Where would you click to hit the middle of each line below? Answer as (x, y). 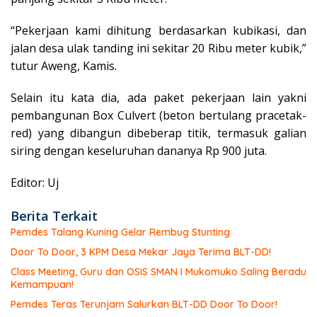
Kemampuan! (42, 284)
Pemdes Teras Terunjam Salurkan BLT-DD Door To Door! (144, 304)
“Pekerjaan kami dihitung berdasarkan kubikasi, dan (158, 30)
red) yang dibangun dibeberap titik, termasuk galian (158, 133)
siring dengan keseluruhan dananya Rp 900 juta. (139, 150)
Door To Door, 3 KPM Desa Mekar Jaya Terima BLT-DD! (141, 252)
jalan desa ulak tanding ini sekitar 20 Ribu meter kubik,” (158, 48)
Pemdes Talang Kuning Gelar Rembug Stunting (120, 232)
